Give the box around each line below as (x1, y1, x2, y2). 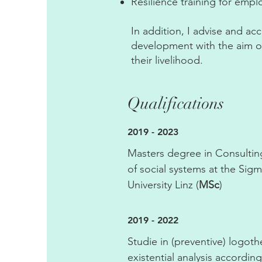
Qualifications (127, 94, 224, 113)
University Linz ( (127, 178, 199, 191)
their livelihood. (131, 54, 203, 67)
